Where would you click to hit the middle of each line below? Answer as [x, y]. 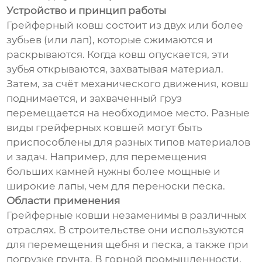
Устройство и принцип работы [87, 11]
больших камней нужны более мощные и [114, 172]
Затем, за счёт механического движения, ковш [128, 84]
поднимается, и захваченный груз [94, 99]
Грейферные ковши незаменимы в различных [127, 216]
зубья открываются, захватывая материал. [115, 69]
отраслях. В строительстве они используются [125, 230]
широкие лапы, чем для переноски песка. [116, 186]
